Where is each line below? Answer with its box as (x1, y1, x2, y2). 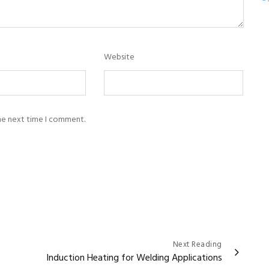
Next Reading (172, 238, 222, 251)
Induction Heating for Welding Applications (46, 250, 222, 266)
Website (104, 50, 135, 64)
